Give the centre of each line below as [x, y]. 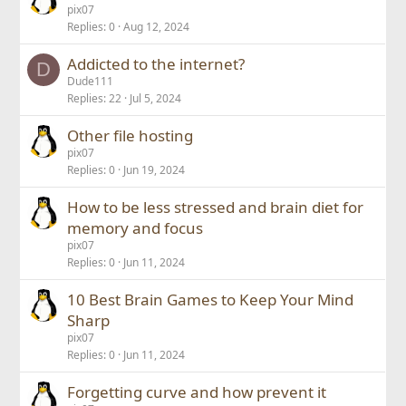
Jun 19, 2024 [155, 170]
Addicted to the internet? [156, 64]
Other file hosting [130, 135]
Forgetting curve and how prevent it [197, 392]
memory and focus [135, 228]
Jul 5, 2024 [156, 98]
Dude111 [91, 81]
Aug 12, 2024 [157, 27]
